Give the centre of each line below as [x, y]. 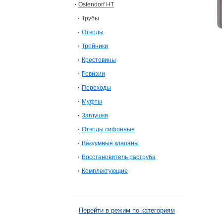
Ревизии [93, 74]
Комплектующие [105, 171]
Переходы [96, 88]
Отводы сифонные [108, 129]
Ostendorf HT [96, 4]
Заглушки [95, 115]
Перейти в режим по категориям [127, 210]
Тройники [95, 46]
